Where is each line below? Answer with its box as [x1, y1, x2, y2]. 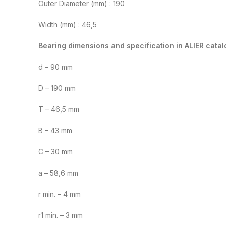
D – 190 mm [38, 84, 76, 93]
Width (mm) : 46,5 [38, 20, 97, 29]
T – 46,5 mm [38, 105, 79, 114]
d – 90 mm [38, 63, 73, 72]
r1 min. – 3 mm [38, 211, 83, 220]
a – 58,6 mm [38, 168, 78, 178]
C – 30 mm [38, 147, 73, 156]
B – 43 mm [38, 126, 72, 135]
